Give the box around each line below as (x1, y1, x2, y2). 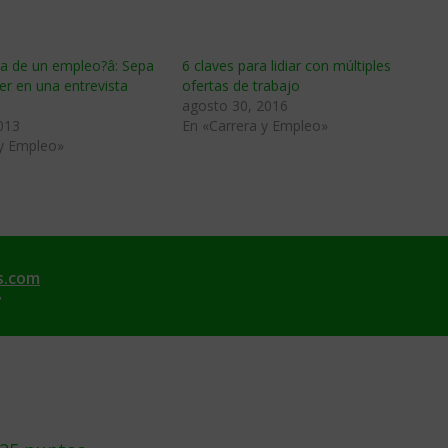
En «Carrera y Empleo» (182, 116, 328, 135)
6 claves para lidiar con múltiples (182, 56, 391, 75)
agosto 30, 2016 (182, 96, 288, 115)
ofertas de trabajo (182, 76, 300, 95)
